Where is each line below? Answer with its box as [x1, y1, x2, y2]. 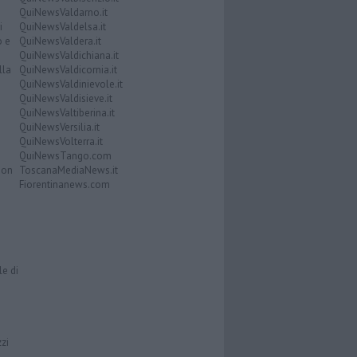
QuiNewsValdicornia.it [18, 62, 117, 76]
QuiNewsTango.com [18, 148, 112, 163]
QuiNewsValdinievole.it [18, 76, 123, 91]
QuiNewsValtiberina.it [18, 105, 115, 120]
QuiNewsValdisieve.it [18, 91, 112, 105]
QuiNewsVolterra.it [18, 134, 103, 148]
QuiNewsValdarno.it [18, 5, 108, 19]
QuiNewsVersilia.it [18, 120, 100, 134]
